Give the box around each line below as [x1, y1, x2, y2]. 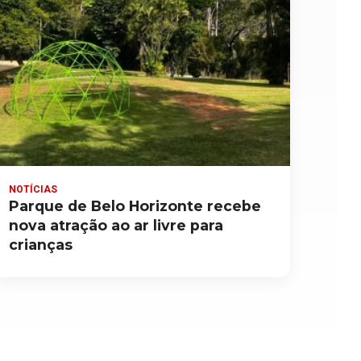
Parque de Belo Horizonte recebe [8, 197, 261, 215]
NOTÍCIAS [8, 184, 57, 196]
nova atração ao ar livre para [8, 217, 223, 234]
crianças [8, 236, 73, 254]
